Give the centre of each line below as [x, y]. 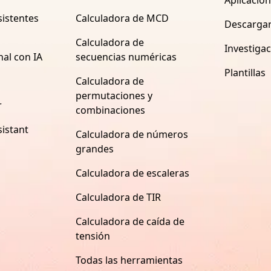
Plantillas [245, 72]
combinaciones [110, 110]
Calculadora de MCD [122, 18]
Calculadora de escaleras [132, 173]
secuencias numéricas [126, 57]
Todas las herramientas [129, 260]
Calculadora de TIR [118, 197]
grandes [94, 149]
